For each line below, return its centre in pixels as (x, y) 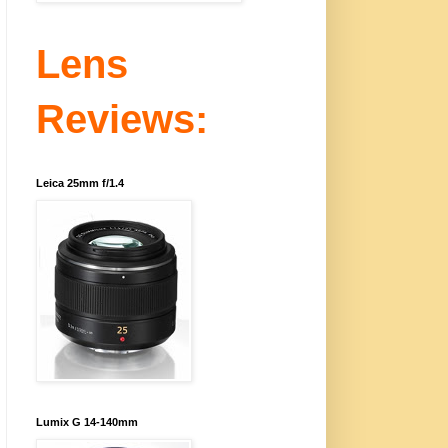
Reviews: (122, 119)
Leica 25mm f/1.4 (80, 183)
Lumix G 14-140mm (87, 422)
